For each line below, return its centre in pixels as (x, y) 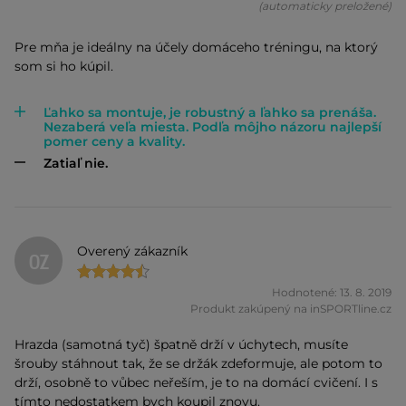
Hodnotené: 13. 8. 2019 (332, 293)
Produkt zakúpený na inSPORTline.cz (291, 309)
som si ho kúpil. (64, 67)
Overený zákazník (133, 251)
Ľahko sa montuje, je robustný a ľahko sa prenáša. (210, 113)
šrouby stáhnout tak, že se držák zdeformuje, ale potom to (198, 364)
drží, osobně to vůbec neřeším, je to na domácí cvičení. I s (196, 383)
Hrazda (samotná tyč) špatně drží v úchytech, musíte (181, 345)
